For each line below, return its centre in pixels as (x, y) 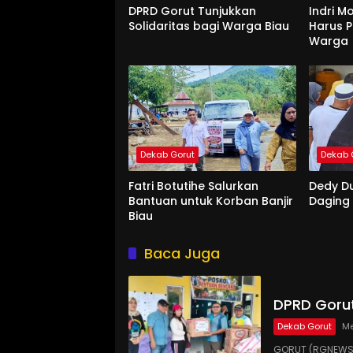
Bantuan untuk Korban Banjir (211, 201)
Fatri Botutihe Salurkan (193, 186)
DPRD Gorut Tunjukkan (192, 11)
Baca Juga (182, 253)
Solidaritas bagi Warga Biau (209, 26)
